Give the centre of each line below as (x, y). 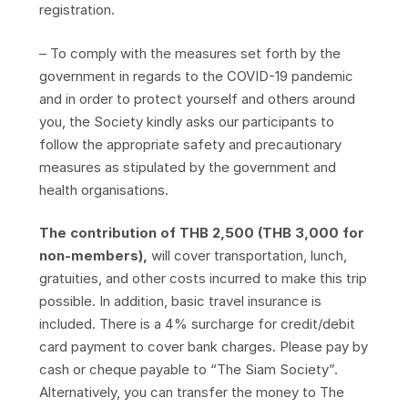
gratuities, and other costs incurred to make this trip (203, 278)
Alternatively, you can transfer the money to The (191, 392)
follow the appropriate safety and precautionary (190, 144)
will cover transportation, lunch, (247, 255)
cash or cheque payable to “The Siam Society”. (188, 369)
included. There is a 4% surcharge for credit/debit (197, 324)
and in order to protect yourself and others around (197, 98)
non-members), (93, 255)
